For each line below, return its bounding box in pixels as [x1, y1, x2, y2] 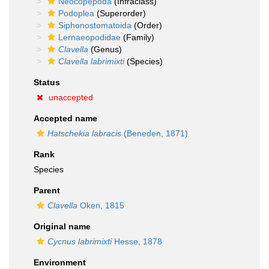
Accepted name [34, 113, 97, 123]
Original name [34, 222, 91, 231]
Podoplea [58, 8, 94, 18]
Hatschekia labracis [47, 128, 121, 138]
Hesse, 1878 [112, 237, 162, 246]
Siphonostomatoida [58, 20, 131, 30]
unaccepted [49, 92, 93, 102]
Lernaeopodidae [58, 32, 121, 42]
